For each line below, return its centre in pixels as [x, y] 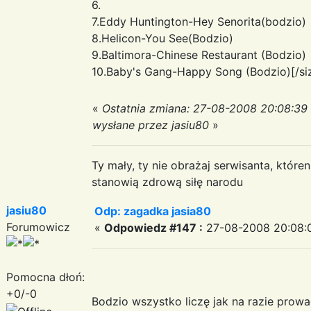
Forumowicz [38, 227]
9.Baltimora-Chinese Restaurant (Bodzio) [199, 54]
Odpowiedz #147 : [153, 227]
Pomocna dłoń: [45, 277]
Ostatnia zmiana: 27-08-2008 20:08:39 [205, 108]
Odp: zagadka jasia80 [153, 211]
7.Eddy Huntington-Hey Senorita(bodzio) [199, 21]
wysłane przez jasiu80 [151, 125]
